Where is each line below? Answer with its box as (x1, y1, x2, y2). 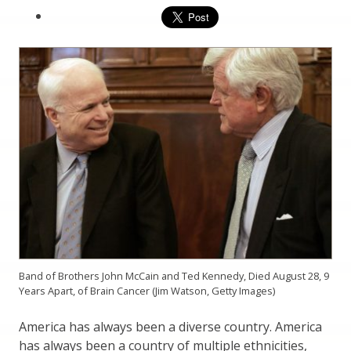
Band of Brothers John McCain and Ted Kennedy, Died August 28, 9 (19, 269, 329, 284)
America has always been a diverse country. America (19, 318, 322, 336)
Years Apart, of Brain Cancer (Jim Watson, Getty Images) (19, 284, 275, 299)
